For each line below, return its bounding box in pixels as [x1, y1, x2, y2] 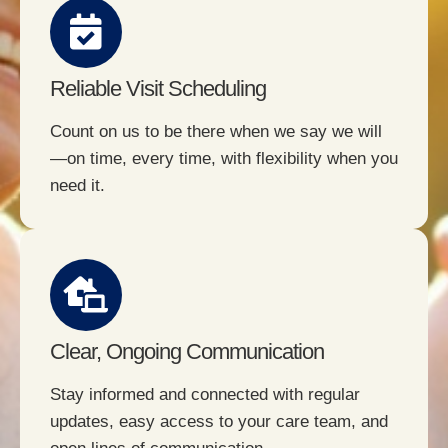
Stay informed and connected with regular [50, 385, 360, 405]
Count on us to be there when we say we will [50, 122, 382, 142]
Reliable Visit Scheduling [50, 76, 266, 102]
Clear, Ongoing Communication [50, 339, 324, 365]
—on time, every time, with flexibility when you [50, 149, 398, 169]
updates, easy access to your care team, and [50, 412, 388, 432]
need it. [50, 176, 105, 196]
